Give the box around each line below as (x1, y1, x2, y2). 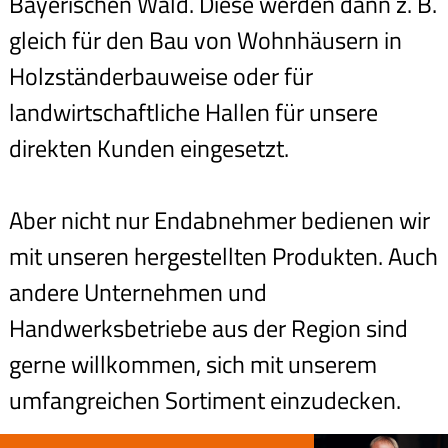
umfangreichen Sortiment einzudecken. (8, 382, 401, 419)
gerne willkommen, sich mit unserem (8, 346, 377, 383)
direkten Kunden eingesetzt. (8, 130, 289, 167)
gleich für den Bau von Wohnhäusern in (8, 22, 402, 59)
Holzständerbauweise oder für (8, 58, 313, 95)
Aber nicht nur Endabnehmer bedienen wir (8, 202, 430, 239)
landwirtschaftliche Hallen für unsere (8, 94, 378, 131)
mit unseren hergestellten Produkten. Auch (8, 238, 438, 275)
